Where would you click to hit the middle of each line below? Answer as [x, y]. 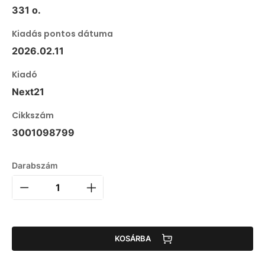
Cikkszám [33, 115]
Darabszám [35, 165]
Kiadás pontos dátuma [62, 33]
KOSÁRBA [132, 239]
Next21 [28, 91]
